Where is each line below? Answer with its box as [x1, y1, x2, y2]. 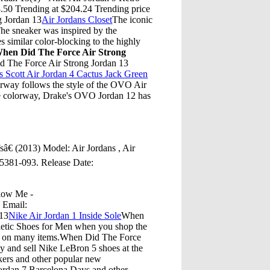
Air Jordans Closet [42, 14, 113, 25]
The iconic [112, 14, 153, 25]
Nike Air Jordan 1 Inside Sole [8, 210, 122, 221]
